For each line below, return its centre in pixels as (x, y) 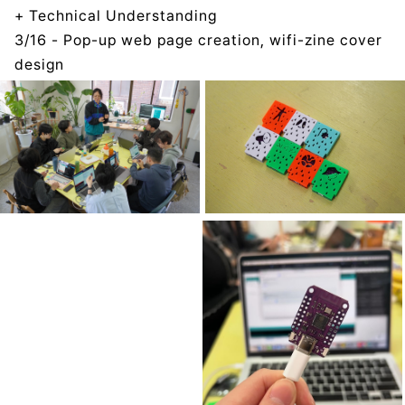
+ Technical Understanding (116, 15)
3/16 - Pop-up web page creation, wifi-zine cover (198, 40)
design (40, 64)
